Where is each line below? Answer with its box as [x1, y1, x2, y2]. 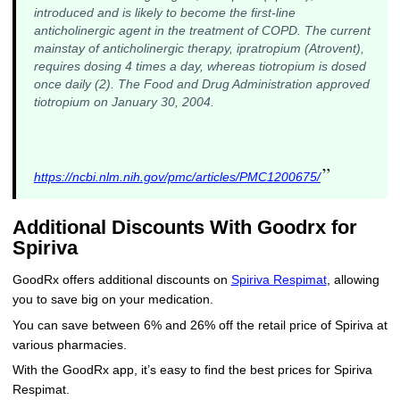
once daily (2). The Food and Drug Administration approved [33, 78, 370, 92]
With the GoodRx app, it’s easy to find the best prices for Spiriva [12, 363, 372, 378]
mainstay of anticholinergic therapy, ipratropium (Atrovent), [33, 42, 364, 56]
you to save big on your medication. [12, 292, 213, 306]
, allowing [326, 272, 379, 287]
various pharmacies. [12, 337, 127, 352]
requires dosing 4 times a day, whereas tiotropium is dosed [33, 60, 366, 74]
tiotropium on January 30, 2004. [33, 96, 214, 110]
